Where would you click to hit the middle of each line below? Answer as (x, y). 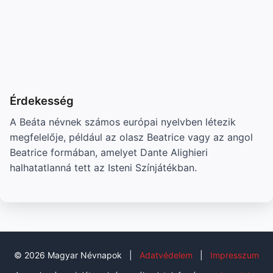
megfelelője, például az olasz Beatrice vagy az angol (131, 137)
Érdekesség (42, 100)
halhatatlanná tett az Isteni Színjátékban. (103, 167)
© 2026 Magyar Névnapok (69, 255)
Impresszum (235, 255)
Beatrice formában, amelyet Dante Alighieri (109, 152)
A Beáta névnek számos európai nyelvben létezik (123, 122)
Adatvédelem (166, 255)
